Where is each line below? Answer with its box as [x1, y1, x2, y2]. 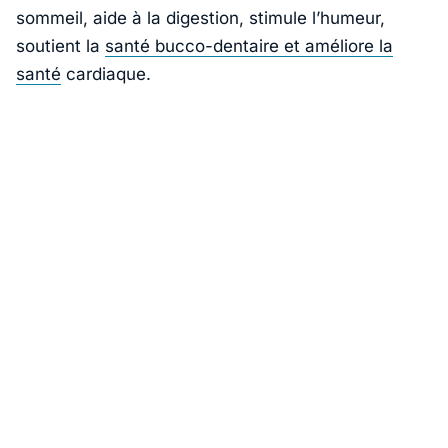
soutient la [16, 36, 105, 56]
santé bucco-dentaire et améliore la [105, 36, 393, 56]
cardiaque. [61, 64, 151, 84]
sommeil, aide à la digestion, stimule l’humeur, [16, 8, 385, 28]
